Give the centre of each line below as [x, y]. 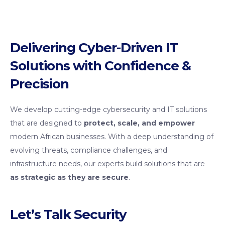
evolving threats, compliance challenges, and [89, 150]
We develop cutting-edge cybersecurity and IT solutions [108, 109]
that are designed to [47, 123]
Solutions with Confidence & [100, 66]
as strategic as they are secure [69, 177]
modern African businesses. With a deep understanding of [112, 137]
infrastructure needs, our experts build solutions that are [107, 164]
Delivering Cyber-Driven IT [94, 48]
